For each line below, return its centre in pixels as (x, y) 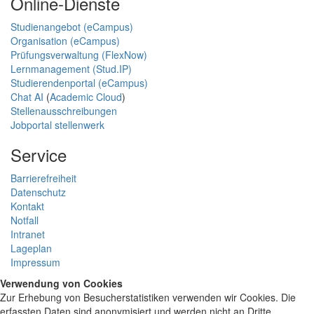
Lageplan (31, 248)
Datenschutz (38, 192)
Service (39, 154)
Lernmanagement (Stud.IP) (71, 68)
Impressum (35, 262)
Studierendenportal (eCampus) (79, 82)
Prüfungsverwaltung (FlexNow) (79, 54)
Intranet (28, 234)
